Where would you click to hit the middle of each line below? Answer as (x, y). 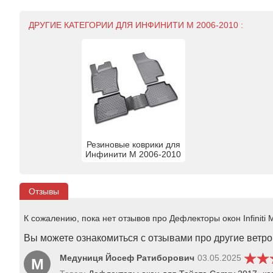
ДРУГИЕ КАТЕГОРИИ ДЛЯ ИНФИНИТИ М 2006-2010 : (136, 25)
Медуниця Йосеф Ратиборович (127, 258)
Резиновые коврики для (133, 144)
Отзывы (44, 191)
